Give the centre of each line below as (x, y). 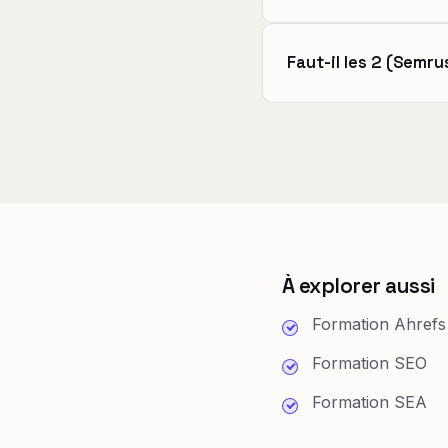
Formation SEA (369, 402)
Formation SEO (369, 363)
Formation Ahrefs (379, 324)
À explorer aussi (358, 286)
